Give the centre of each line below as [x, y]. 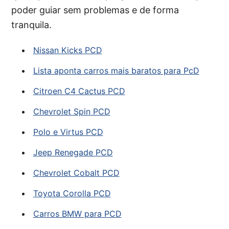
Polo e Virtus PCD [68, 132]
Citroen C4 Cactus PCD [79, 91]
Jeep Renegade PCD [73, 152]
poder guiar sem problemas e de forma [95, 10]
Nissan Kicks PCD [67, 50]
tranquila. [32, 25]
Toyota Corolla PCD [72, 193]
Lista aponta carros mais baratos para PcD [116, 71]
